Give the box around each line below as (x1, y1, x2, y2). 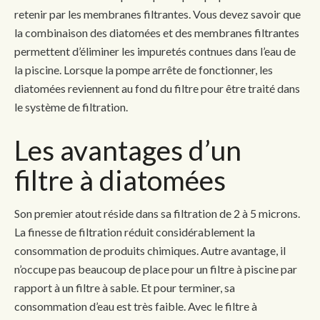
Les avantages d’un (14, 133, 241, 166)
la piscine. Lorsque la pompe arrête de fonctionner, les (14, 62, 273, 76)
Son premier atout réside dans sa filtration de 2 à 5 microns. (14, 206, 300, 220)
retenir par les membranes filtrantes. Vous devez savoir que (14, 6, 301, 21)
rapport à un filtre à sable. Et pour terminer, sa (14, 280, 235, 294)
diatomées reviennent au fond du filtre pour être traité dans (14, 81, 300, 95)
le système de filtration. (14, 99, 128, 114)
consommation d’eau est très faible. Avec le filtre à (14, 299, 257, 313)
